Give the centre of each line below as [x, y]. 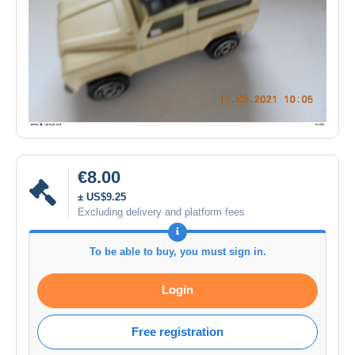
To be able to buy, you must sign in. [177, 251]
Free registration [177, 331]
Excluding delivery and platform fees [161, 212]
